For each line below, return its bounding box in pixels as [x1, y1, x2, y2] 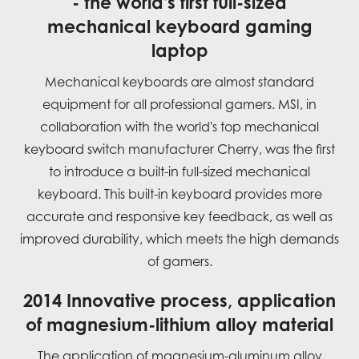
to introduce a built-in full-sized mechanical [49, 163, 310, 179]
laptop [151, 38, 208, 61]
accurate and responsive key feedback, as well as [26, 208, 333, 224]
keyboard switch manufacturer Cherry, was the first [24, 140, 335, 157]
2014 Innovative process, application [23, 288, 336, 311]
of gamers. [147, 252, 212, 269]
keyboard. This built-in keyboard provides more [37, 185, 322, 202]
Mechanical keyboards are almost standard [45, 73, 314, 90]
